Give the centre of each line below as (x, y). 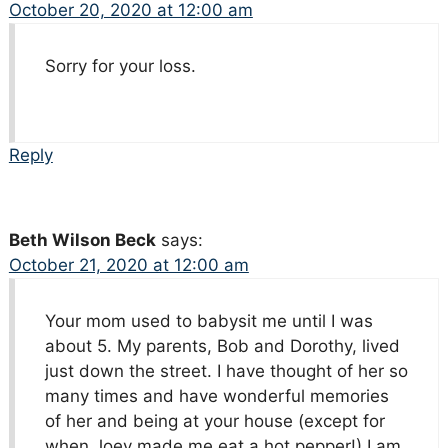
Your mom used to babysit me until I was (208, 321)
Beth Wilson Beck (82, 240)
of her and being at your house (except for (214, 421)
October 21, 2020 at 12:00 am (128, 265)
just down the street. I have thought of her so (226, 371)
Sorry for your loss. (120, 66)
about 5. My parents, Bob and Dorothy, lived (222, 346)
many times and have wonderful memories (216, 396)
